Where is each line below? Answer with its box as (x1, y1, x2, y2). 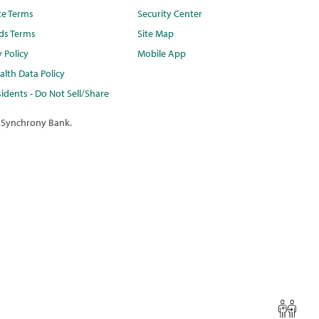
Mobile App (137, 47, 187, 61)
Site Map (137, 27, 174, 41)
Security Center (137, 7, 203, 21)
